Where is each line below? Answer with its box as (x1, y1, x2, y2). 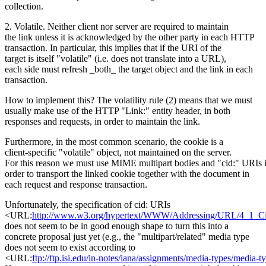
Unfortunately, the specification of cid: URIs (5, 199, 170, 210)
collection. (5, 1, 43, 12)
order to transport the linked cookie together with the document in (5, 169, 249, 179)
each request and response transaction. (5, 179, 147, 190)
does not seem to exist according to (5, 242, 135, 253)
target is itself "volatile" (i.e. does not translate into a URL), (5, 53, 226, 64)
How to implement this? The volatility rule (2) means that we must (5, 95, 252, 106)
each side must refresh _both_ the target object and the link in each (5, 64, 253, 75)
